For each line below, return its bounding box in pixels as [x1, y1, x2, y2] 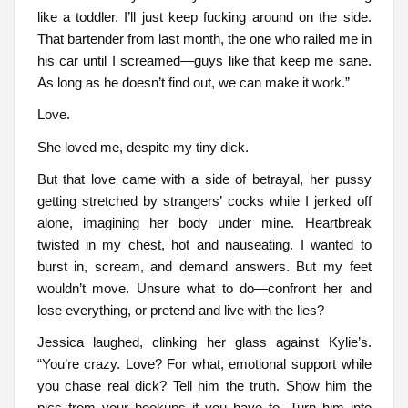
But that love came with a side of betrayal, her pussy [36, 171, 372, 188]
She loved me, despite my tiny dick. [36, 138, 249, 155]
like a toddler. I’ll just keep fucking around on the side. [36, 8, 372, 25]
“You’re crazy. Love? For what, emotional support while [36, 356, 372, 372]
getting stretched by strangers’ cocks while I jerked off [36, 193, 372, 209]
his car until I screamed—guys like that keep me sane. [36, 52, 372, 68]
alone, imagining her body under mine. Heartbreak [36, 215, 372, 231]
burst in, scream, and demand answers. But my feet [36, 259, 372, 275]
